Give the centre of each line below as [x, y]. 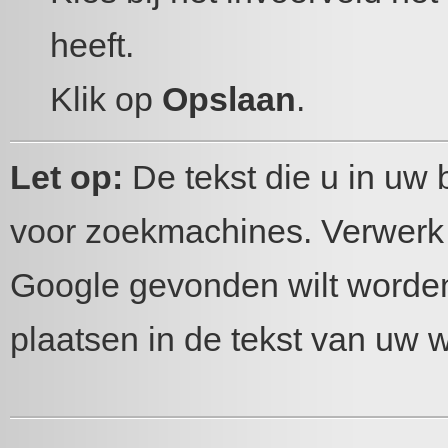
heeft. [92, 45]
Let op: [66, 177]
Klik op [106, 99]
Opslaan [229, 99]
